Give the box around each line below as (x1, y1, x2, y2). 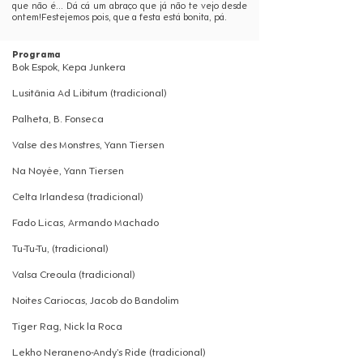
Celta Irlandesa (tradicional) (12, 193, 143, 203)
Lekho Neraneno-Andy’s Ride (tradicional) (12, 348, 205, 358)
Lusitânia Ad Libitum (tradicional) (12, 89, 166, 99)
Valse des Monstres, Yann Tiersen (12, 141, 164, 151)
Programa (12, 50, 61, 59)
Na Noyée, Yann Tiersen (12, 167, 124, 177)
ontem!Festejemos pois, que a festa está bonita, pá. (12, 14, 227, 23)
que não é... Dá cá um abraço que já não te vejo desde (12, 2, 247, 11)
